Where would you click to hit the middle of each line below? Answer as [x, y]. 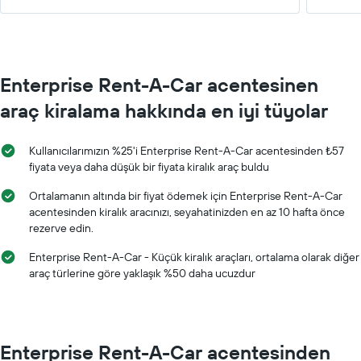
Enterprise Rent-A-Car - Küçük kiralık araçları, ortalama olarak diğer [194, 257]
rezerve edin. [61, 228]
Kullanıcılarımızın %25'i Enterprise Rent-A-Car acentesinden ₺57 [187, 151]
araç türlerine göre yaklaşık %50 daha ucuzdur [142, 273]
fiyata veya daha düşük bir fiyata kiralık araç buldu [149, 167]
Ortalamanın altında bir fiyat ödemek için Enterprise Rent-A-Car [186, 196]
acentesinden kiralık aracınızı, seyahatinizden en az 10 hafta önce [187, 212]
